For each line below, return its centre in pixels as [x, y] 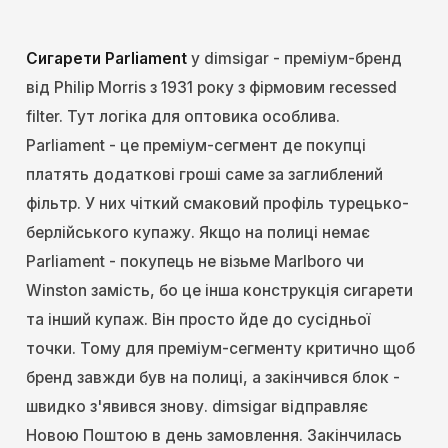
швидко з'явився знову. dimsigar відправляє [197, 407]
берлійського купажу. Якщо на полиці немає [198, 233]
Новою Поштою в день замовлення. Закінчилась [214, 436]
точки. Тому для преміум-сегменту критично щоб [220, 349]
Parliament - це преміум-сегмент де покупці [196, 146]
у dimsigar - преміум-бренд [294, 59]
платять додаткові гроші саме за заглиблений [204, 175]
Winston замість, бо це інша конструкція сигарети [219, 291]
